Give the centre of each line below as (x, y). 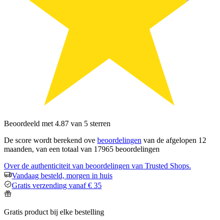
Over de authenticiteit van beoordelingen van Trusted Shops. (97, 166)
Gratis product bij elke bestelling (54, 212)
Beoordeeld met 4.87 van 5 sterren (57, 124)
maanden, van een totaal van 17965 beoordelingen (82, 149)
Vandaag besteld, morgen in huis (62, 176)
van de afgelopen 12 (174, 140)
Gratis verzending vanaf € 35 (57, 185)
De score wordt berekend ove (51, 140)
